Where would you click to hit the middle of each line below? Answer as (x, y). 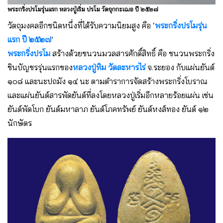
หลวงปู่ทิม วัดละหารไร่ (109, 67)
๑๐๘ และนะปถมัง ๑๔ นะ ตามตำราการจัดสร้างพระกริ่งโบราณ (108, 81)
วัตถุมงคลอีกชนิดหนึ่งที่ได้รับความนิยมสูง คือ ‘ (81, 26)
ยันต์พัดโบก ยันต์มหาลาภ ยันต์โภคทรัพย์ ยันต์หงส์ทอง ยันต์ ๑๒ (108, 109)
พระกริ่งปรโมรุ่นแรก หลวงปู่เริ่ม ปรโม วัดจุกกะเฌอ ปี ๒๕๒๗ (83, 9)
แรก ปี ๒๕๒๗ (29, 40)
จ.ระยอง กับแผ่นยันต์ (180, 67)
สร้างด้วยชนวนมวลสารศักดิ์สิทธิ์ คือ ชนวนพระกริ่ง (132, 54)
